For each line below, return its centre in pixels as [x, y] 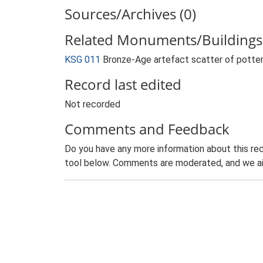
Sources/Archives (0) [130, 14]
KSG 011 [82, 60]
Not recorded [92, 104]
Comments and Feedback [147, 129]
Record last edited [123, 84]
